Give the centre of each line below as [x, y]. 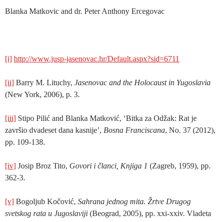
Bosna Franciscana [134, 130]
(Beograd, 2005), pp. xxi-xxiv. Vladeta [149, 213]
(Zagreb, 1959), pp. [179, 166]
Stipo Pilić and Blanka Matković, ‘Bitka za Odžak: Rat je [106, 118]
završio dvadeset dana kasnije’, [54, 130]
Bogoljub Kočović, [46, 201]
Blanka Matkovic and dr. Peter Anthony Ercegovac [85, 11]
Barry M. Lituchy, [44, 82]
